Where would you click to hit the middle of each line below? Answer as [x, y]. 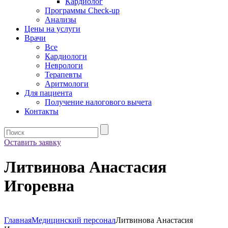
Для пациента [48, 93]
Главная [18, 220]
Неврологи [64, 65]
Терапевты [63, 75]
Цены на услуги [52, 29]
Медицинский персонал [74, 220]
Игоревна [39, 186]
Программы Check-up [82, 10]
